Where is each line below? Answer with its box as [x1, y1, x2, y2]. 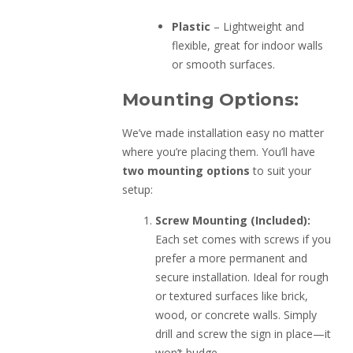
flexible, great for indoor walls [172, 38, 324, 54]
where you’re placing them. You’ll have [122, 143, 316, 159]
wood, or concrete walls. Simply [155, 307, 318, 323]
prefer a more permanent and [155, 251, 308, 266]
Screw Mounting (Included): [155, 213, 311, 229]
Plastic [172, 19, 211, 35]
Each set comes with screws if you [155, 232, 332, 247]
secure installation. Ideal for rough [155, 269, 329, 285]
